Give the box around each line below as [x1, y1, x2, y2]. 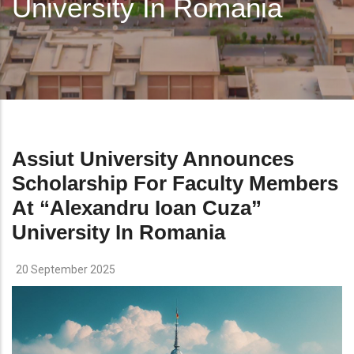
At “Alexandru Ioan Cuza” [12, 195, 262, 220]
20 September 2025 [16, 262, 115, 276]
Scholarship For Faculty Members [12, 171, 338, 195]
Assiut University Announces [12, 146, 294, 171]
